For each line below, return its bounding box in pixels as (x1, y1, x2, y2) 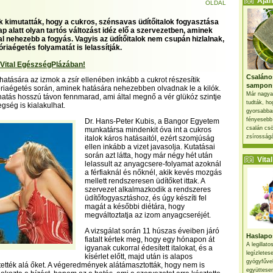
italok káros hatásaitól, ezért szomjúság (85, 134, 214, 143)
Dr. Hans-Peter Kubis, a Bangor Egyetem (85, 117, 219, 126)
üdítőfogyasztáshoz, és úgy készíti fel (85, 194, 207, 202)
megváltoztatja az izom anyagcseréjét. (85, 211, 211, 219)
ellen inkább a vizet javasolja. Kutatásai (85, 143, 215, 151)
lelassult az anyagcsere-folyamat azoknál (85, 160, 221, 168)
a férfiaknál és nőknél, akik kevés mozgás (85, 168, 222, 177)
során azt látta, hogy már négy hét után (85, 151, 213, 160)
